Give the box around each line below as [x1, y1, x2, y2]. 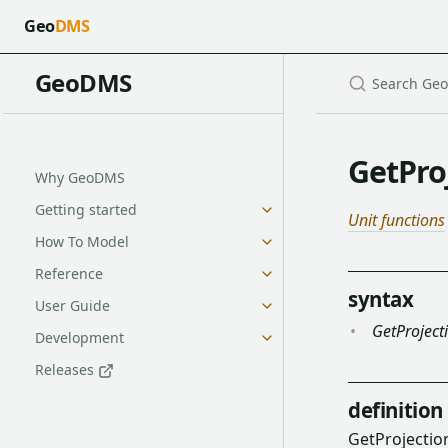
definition [348, 395, 443, 424]
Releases [34, 359, 98, 379]
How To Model [34, 231, 129, 251]
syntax [348, 284, 414, 313]
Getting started [34, 199, 137, 219]
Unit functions [348, 208, 445, 231]
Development [34, 327, 124, 347]
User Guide [34, 295, 110, 315]
